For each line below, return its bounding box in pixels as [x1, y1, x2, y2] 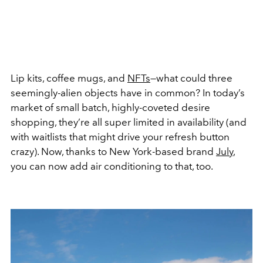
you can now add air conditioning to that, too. [11, 160, 213, 172]
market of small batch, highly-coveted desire [11, 102, 210, 113]
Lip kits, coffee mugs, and [11, 72, 127, 84]
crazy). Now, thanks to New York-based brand [11, 146, 216, 157]
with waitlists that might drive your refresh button [11, 131, 230, 143]
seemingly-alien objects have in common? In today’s [11, 87, 245, 99]
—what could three [150, 72, 232, 84]
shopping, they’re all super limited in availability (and [11, 116, 247, 128]
